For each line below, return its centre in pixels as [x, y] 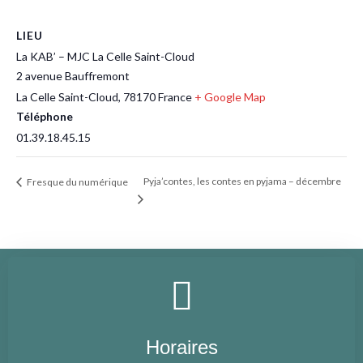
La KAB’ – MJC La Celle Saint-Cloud [105, 56]
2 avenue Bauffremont [73, 76]
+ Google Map [230, 97]
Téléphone [45, 116]
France [175, 97]
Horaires [181, 348]
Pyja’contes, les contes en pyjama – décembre [242, 181]
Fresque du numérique [77, 181]
